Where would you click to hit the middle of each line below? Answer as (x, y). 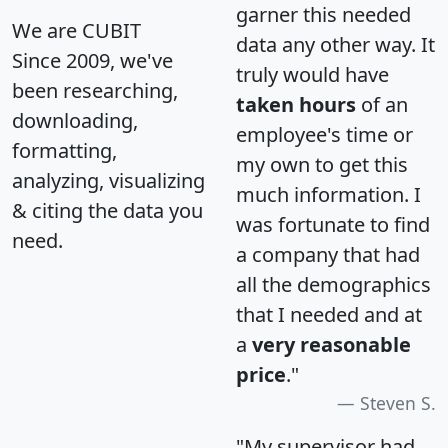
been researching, (95, 90)
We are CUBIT (76, 30)
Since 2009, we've (92, 60)
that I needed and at (329, 314)
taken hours (296, 104)
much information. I (328, 194)
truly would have (312, 74)
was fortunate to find (333, 224)
